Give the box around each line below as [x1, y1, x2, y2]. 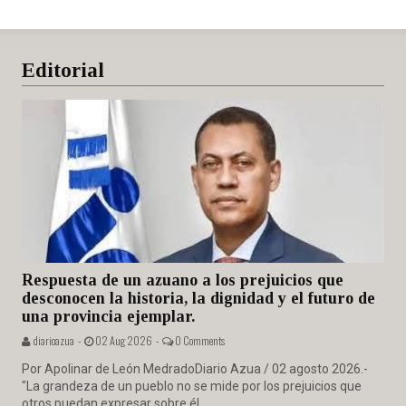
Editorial [22, 59, 104, 82]
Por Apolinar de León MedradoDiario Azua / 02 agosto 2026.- [22, 362, 368, 377]
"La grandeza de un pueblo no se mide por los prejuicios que [22, 379, 362, 394]
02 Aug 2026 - [93, 333, 162, 349]
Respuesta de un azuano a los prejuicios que [22, 271, 343, 290]
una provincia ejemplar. [22, 307, 195, 326]
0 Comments [173, 333, 225, 349]
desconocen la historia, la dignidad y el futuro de [22, 289, 375, 308]
